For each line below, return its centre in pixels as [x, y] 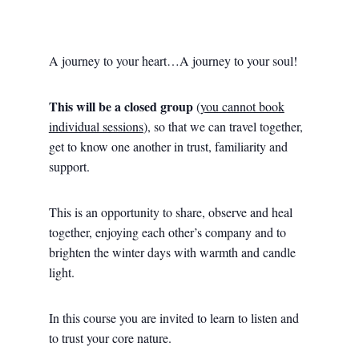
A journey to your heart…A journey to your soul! [173, 61]
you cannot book [242, 107]
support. [69, 167]
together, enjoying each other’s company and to [167, 232]
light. [61, 272]
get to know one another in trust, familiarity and [168, 147]
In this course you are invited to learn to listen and [173, 318]
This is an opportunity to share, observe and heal [170, 212]
